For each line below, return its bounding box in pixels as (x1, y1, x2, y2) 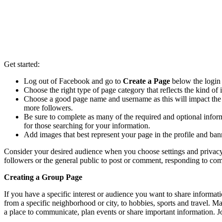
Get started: (4, 59, 42, 68)
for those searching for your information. (24, 121, 152, 130)
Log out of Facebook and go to (24, 76, 123, 85)
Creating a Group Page (4, 172, 84, 181)
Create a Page (123, 76, 170, 85)
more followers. (24, 103, 75, 112)
